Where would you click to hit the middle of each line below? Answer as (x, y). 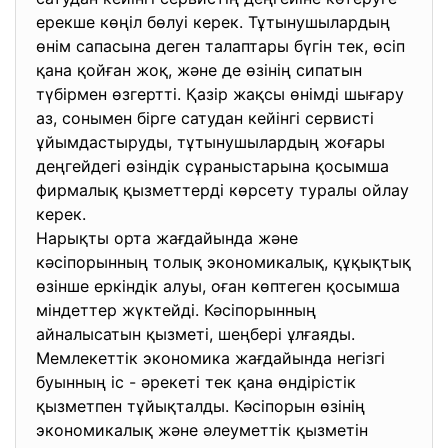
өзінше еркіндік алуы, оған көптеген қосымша (218, 286)
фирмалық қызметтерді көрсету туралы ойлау (222, 190)
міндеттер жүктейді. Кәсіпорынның (176, 310)
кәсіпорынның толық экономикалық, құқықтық (223, 262)
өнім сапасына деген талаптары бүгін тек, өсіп (220, 46)
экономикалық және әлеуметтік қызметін (202, 430)
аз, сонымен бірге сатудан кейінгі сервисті (205, 118)
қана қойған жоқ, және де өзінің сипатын (199, 70)
